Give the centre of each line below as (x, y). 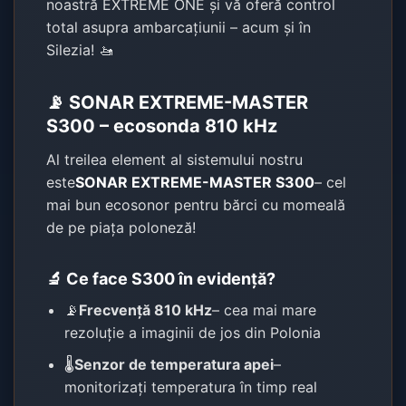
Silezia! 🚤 (80, 49)
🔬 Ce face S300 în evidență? (161, 278)
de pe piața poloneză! (121, 227)
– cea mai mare (265, 309)
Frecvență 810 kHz (146, 309)
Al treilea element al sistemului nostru (175, 159)
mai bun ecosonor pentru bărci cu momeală (196, 204)
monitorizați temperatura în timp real (191, 387)
